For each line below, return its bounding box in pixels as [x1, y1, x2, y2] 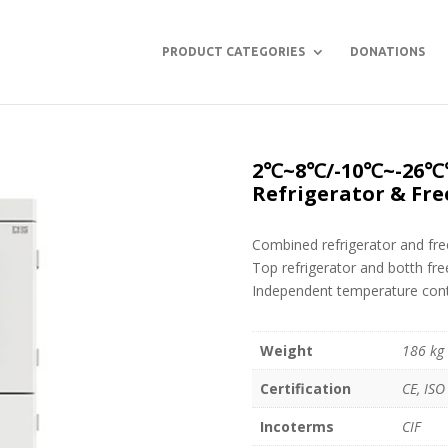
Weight [260, 340, 314, 360]
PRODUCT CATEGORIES [162, 45, 305, 58]
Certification [260, 378, 352, 398]
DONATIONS [350, 45, 425, 58]
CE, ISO [402, 378, 446, 398]
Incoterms [260, 416, 335, 436]
